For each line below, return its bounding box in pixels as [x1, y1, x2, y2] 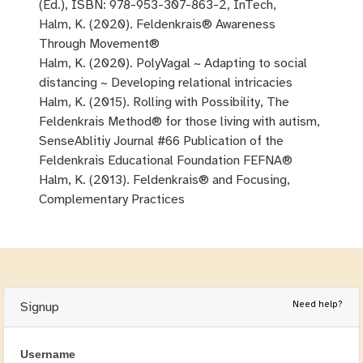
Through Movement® [39, 36, 163, 53]
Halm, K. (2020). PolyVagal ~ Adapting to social [39, 55, 307, 72]
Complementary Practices [39, 191, 185, 208]
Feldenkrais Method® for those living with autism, [39, 113, 320, 130]
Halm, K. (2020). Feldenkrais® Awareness [39, 16, 275, 33]
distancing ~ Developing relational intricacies [39, 75, 293, 92]
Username [20, 348, 75, 361]
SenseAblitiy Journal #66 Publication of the [39, 133, 284, 150]
